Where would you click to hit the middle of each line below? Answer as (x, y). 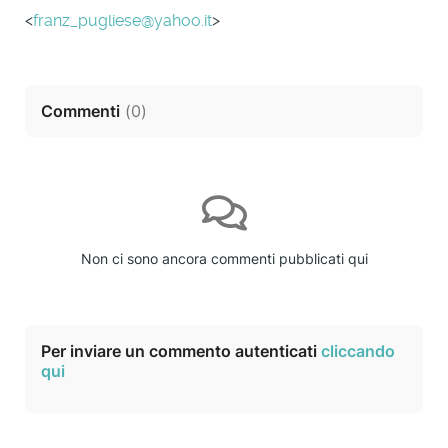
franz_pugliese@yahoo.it (122, 20)
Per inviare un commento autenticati (181, 350)
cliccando (358, 350)
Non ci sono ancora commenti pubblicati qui (224, 258)
